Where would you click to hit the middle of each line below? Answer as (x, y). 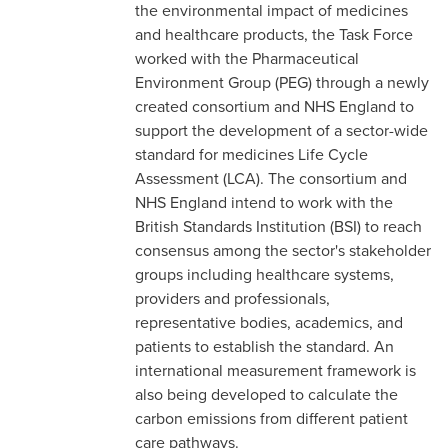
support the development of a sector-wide (281, 130)
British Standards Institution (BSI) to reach (278, 226)
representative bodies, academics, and (269, 322)
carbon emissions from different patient (271, 418)
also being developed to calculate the (266, 394)
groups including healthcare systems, (264, 274)
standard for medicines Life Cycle (251, 154)
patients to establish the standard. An (264, 346)
